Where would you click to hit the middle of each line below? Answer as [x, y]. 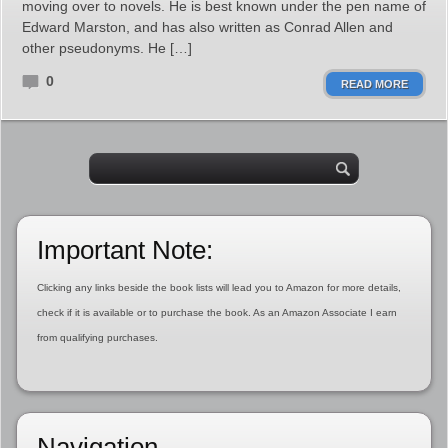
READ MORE [374, 84]
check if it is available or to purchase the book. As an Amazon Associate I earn [216, 312]
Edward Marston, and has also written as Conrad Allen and [207, 27]
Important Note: [124, 250]
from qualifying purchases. [97, 337]
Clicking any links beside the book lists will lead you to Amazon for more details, [218, 287]
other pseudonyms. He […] [107, 48]
